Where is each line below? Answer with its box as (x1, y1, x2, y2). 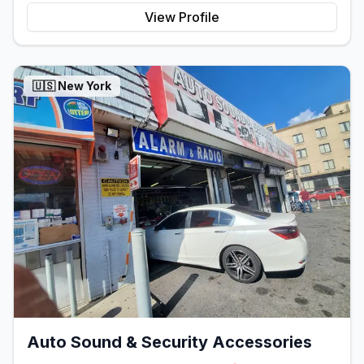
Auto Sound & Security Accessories (27, 332, 312, 353)
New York (58, 78, 111, 93)
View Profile (145, 8, 219, 25)
